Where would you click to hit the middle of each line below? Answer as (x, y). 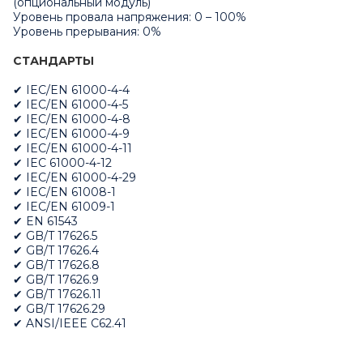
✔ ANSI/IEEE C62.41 (70, 323)
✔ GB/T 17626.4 (56, 250)
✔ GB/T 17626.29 (59, 308)
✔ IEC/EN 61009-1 (64, 206)
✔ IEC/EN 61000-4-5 (70, 104)
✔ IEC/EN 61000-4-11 (73, 148)
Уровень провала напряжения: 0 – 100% (130, 17)
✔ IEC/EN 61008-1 (64, 192)
